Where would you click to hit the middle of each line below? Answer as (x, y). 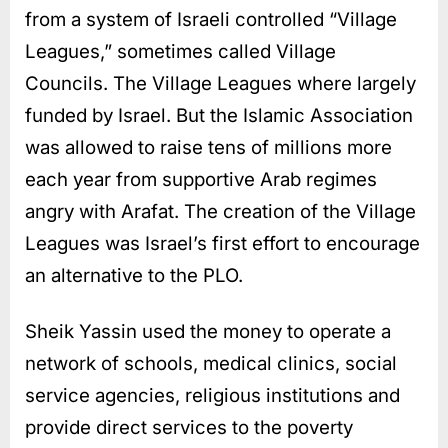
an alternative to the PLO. (134, 275)
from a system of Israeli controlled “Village (211, 19)
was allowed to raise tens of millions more (208, 147)
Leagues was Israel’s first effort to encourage (222, 243)
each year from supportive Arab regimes (201, 179)
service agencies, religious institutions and (212, 395)
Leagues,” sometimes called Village (180, 51)
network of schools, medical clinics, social (211, 363)
